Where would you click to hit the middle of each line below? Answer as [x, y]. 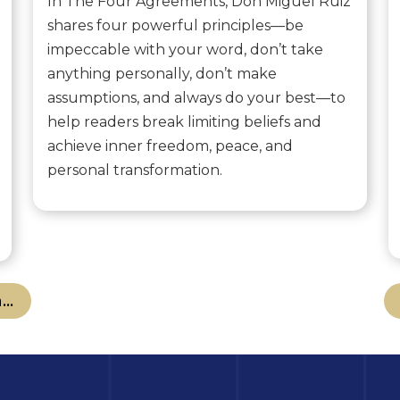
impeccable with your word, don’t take [186, 50]
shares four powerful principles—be [176, 26]
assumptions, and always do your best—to [197, 98]
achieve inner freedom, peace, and [171, 146]
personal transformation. [135, 171]
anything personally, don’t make [162, 74]
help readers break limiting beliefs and [185, 122]
